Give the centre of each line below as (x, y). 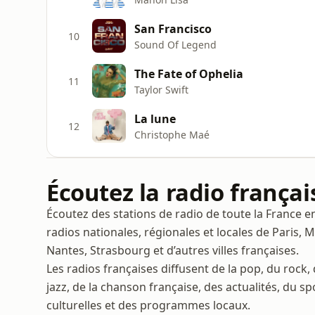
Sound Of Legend (175, 44)
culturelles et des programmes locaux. (148, 305)
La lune (155, 118)
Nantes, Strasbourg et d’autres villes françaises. (173, 250)
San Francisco (173, 28)
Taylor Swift (161, 89)
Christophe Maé (172, 134)
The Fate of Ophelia (189, 73)
